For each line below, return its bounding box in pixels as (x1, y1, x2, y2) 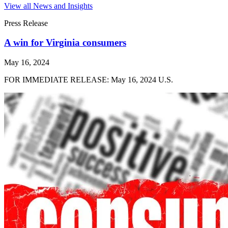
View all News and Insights (4, 1, 93, 10)
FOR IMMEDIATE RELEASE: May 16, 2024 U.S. (4, 75, 173, 84)
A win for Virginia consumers (4, 37, 126, 48)
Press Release (4, 18, 48, 27)
